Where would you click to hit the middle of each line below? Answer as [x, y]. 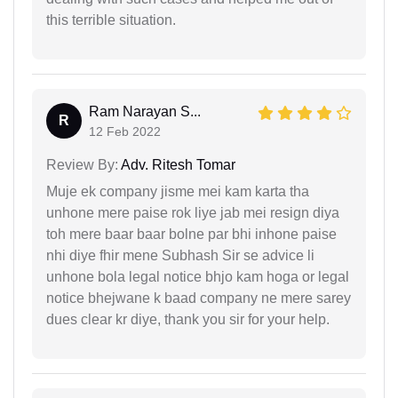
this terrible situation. [111, 20]
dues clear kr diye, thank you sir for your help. [188, 319]
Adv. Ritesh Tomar [177, 165]
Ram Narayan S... [145, 111]
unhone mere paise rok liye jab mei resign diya [193, 213]
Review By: [82, 165]
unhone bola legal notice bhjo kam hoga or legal [198, 277]
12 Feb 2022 [125, 131]
